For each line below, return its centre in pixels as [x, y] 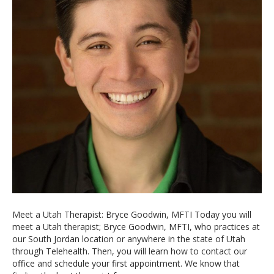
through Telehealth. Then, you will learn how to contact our [130, 251]
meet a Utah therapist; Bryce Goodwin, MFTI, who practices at [136, 227]
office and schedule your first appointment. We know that [126, 264]
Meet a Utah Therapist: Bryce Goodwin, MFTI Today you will [132, 215]
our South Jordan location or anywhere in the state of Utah [129, 239]
